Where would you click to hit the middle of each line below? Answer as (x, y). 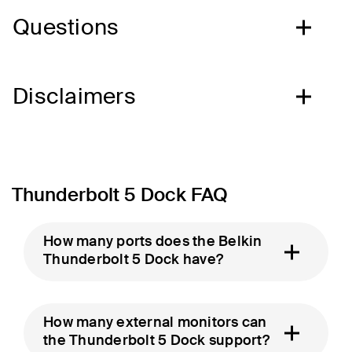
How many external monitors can (155, 323)
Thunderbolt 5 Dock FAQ (120, 195)
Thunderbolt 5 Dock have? (133, 260)
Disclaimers (74, 97)
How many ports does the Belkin (153, 242)
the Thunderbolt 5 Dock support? (156, 341)
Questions (66, 27)
